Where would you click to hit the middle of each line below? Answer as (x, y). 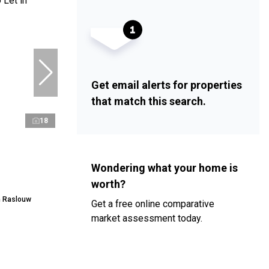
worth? (108, 184)
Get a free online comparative (153, 204)
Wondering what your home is (165, 168)
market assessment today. (147, 219)
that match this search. (149, 101)
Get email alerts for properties (167, 85)
